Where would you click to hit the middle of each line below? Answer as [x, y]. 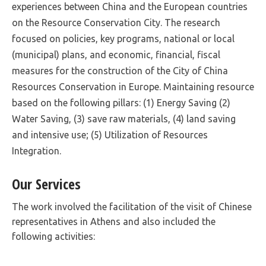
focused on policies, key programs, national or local [123, 39]
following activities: [53, 236]
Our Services [46, 184]
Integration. [37, 151]
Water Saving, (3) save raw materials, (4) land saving [124, 119]
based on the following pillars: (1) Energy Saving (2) [121, 103]
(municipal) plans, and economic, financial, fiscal [116, 55]
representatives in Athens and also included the [114, 221]
